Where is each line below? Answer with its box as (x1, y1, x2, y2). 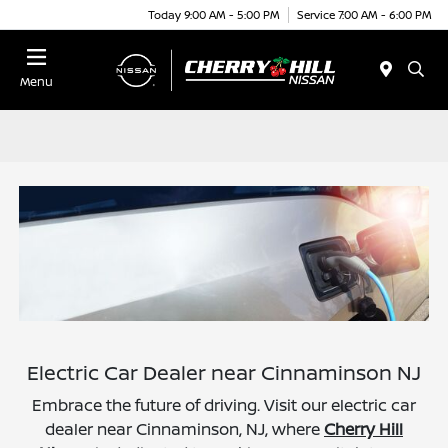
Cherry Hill (324, 418, 403, 441)
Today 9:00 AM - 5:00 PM (148, 6, 280, 22)
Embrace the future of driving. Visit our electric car (32, 394, 416, 417)
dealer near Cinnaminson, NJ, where (45, 418, 324, 441)
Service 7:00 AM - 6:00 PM (297, 6, 432, 22)
